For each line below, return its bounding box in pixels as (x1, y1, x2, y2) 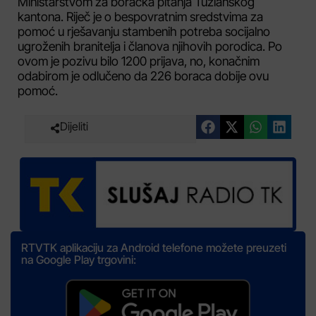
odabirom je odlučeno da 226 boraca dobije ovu (18, 68, 269, 83)
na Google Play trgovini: (21, 252, 136, 267)
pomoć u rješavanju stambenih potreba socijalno (18, 23, 270, 39)
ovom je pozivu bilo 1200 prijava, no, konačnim (18, 53, 260, 68)
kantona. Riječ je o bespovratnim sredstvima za (18, 8, 263, 24)
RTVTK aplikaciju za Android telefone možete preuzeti (21, 240, 286, 255)
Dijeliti (60, 119, 88, 133)
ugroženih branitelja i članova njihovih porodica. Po (18, 38, 282, 54)
